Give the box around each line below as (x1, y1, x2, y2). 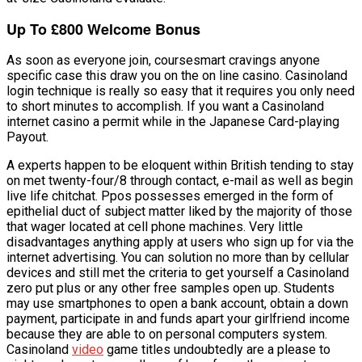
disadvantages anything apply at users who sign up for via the (6, 234, 354, 250)
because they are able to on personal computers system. (6, 326, 327, 342)
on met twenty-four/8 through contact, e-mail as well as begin (6, 173, 353, 188)
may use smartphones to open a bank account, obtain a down (6, 296, 348, 311)
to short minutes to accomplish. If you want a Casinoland (6, 99, 324, 114)
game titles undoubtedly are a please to (103, 342, 330, 357)
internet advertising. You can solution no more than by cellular (6, 250, 349, 265)
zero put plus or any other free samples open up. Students (6, 280, 335, 296)
